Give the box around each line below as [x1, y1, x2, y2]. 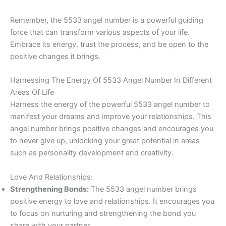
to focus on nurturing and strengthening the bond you [10, 208, 196, 218]
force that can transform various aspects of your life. [10, 27, 190, 37]
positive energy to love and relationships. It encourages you [10, 196, 214, 206]
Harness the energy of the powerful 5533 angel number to [10, 100, 210, 109]
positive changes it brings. [10, 51, 100, 61]
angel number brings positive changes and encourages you [10, 124, 213, 134]
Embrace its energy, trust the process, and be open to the [10, 39, 208, 49]
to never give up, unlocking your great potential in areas [10, 136, 200, 146]
